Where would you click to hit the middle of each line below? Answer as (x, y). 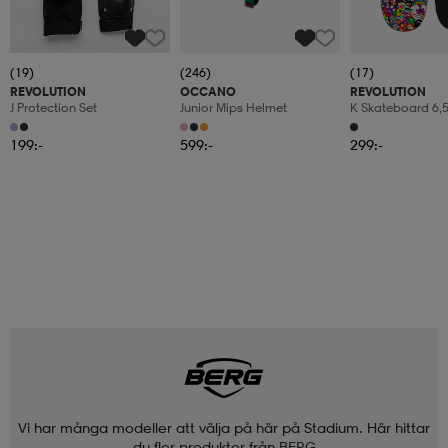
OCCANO (208, 92)
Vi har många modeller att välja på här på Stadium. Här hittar (224, 427)
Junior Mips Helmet (233, 108)
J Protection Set (53, 108)
